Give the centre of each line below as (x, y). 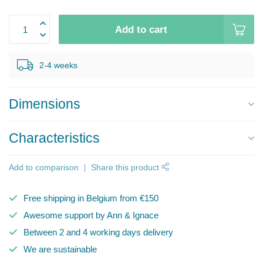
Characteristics (54, 138)
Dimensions (45, 104)
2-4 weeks (58, 65)
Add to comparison (44, 168)
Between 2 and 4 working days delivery (98, 232)
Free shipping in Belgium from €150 (91, 198)
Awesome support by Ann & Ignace (91, 215)
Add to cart (141, 29)
